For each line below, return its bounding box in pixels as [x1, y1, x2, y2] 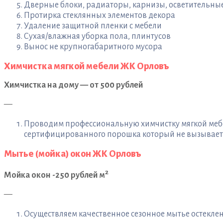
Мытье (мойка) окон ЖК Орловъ [4, 148, 141, 159]
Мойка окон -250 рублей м [4, 170, 105, 180]
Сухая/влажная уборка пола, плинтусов [24, 31, 171, 41]
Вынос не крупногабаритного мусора [24, 42, 162, 51]
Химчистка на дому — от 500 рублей [4, 80, 143, 90]
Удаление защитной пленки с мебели [24, 21, 162, 30]
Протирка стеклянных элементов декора [24, 10, 175, 20]
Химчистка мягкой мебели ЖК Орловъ [4, 61, 169, 71]
